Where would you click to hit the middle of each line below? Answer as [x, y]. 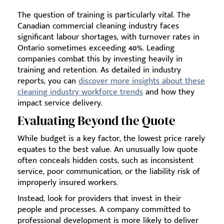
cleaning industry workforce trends [80, 92]
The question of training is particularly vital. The [104, 15]
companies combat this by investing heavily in [100, 59]
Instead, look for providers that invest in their [99, 198]
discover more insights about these [142, 81]
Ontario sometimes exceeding [73, 48]
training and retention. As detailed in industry [99, 70]
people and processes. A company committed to [104, 209]
